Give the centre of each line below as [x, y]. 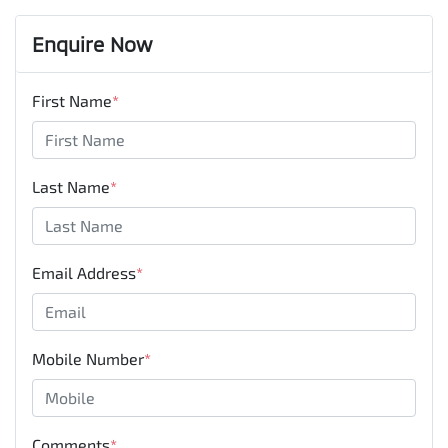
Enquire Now [92, 43]
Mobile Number [88, 358]
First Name [72, 100]
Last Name [71, 186]
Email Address [84, 272]
